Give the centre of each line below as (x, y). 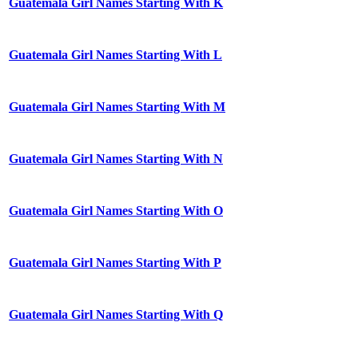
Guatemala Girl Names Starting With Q (116, 315)
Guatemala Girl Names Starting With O (116, 211)
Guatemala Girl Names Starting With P (115, 263)
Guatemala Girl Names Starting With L (115, 55)
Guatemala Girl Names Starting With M (117, 107)
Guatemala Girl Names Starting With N (116, 159)
